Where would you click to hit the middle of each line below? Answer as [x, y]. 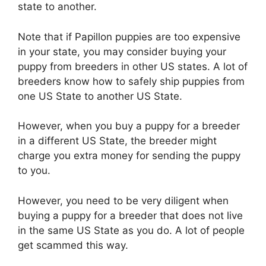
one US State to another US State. [100, 96]
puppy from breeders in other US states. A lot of [133, 66]
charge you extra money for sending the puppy [129, 156]
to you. [34, 171]
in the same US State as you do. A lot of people [131, 230]
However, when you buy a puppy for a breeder [129, 126]
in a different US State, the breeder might [117, 141]
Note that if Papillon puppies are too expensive [129, 37]
